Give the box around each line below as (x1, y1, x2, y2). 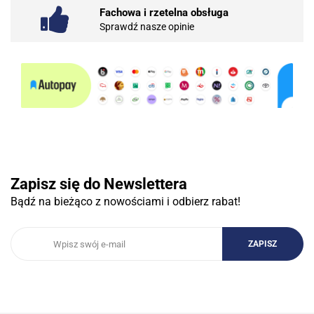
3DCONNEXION (104, 289, 210, 308)
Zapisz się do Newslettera (11, 175, 187, 193)
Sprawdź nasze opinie (100, 20, 194, 32)
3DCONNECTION (100, 205, 214, 224)
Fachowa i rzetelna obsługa (100, 6, 228, 19)
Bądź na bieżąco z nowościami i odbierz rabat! (11, 195, 240, 209)
